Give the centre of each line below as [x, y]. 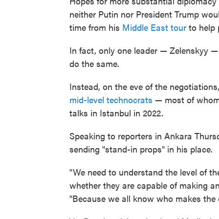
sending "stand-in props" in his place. [141, 149]
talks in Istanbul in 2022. [116, 113]
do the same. [94, 63]
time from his [96, 27]
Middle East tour [154, 27]
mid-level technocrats [111, 99]
